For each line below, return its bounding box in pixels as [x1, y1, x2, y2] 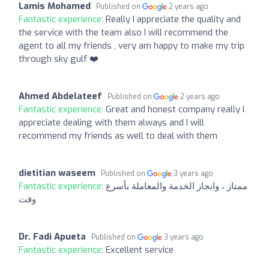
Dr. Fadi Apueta [19, 230, 86, 243]
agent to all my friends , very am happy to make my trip [19, 39, 244, 52]
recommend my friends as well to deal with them [19, 129, 217, 142]
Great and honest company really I [106, 103, 244, 115]
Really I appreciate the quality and [106, 13, 241, 25]
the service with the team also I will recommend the [19, 26, 228, 38]
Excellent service [106, 243, 174, 256]
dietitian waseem [19, 166, 95, 179]
